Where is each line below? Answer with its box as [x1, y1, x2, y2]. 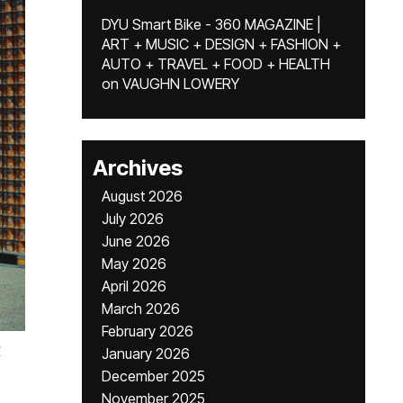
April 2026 [102, 277, 166, 295]
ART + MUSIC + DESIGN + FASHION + [102, 35, 341, 53]
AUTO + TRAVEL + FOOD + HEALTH [102, 55, 330, 73]
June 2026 [102, 232, 170, 250]
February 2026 [102, 322, 193, 340]
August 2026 [102, 187, 183, 205]
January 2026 [102, 345, 190, 363]
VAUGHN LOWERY [122, 75, 239, 93]
